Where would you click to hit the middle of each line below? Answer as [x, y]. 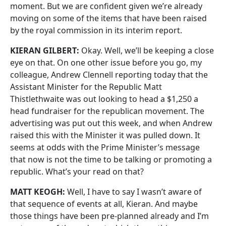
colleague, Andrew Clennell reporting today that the [109, 75]
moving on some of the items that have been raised [108, 18]
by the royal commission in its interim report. [96, 30]
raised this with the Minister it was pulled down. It [105, 135]
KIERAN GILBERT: [45, 50]
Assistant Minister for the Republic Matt [86, 87]
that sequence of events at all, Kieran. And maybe [104, 204]
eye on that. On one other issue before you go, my [106, 63]
